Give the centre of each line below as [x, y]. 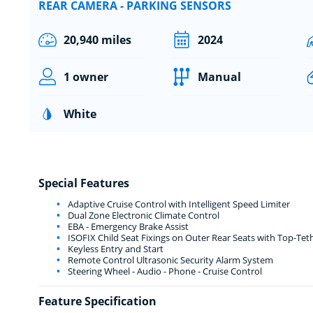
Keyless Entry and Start [114, 248]
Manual [219, 77]
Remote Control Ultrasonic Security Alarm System [169, 260]
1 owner [86, 77]
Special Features [83, 183]
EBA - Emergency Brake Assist [127, 226]
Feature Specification [97, 301]
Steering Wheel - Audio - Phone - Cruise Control [163, 271]
